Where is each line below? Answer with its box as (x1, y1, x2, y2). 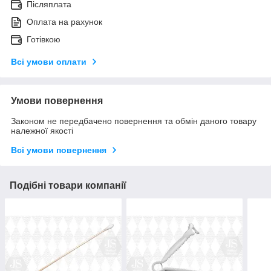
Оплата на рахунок (27, 17, 102, 27)
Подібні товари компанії (10, 180, 126, 191)
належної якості (11, 126, 73, 136)
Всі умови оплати (11, 57, 87, 67)
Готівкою (27, 34, 60, 45)
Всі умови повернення (11, 145, 106, 155)
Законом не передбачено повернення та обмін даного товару (11, 116, 256, 126)
